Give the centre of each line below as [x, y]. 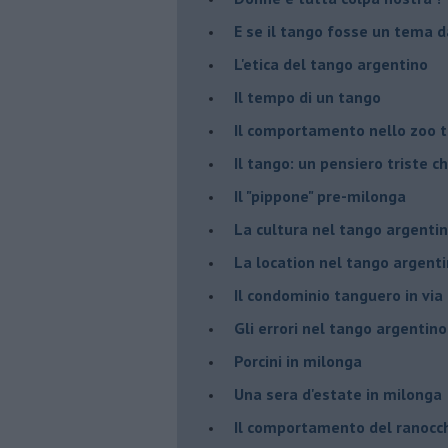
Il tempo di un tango [307, 96]
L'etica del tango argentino [331, 63]
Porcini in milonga [298, 360]
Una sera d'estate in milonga [338, 393]
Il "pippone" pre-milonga [320, 195]
